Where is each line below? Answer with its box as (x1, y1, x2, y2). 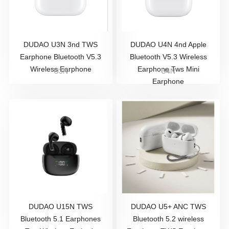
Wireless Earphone (30, 65, 91, 73)
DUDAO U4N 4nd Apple (130, 40, 207, 49)
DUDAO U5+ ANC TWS (130, 202, 206, 211)
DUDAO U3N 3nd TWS (24, 40, 98, 49)
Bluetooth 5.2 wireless (132, 215, 204, 223)
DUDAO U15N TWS (29, 202, 93, 211)
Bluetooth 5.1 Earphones (20, 215, 101, 223)
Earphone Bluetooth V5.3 (20, 53, 102, 61)
